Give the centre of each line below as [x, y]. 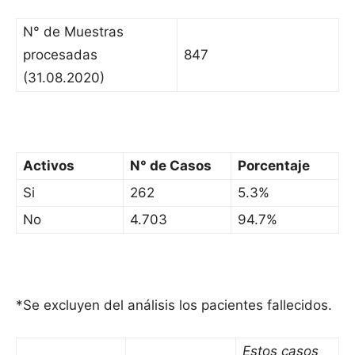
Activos [49, 166]
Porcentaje [274, 166]
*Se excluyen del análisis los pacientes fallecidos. [174, 305]
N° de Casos [171, 166]
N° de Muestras [73, 32]
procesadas [60, 55]
